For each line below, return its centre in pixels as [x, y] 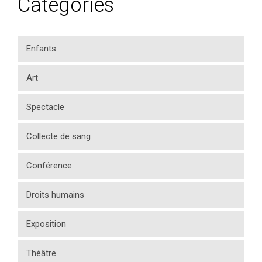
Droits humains [55, 195]
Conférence [49, 166]
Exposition [46, 224]
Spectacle [45, 107]
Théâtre [41, 254]
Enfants [41, 49]
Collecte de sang [58, 137]
